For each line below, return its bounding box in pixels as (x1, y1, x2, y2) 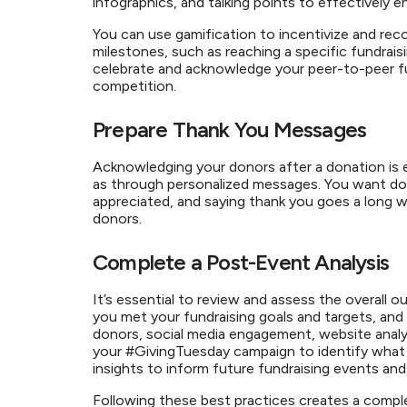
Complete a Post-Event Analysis (93, 249, 399, 275)
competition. (93, 77, 187, 94)
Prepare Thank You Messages (93, 116, 376, 143)
